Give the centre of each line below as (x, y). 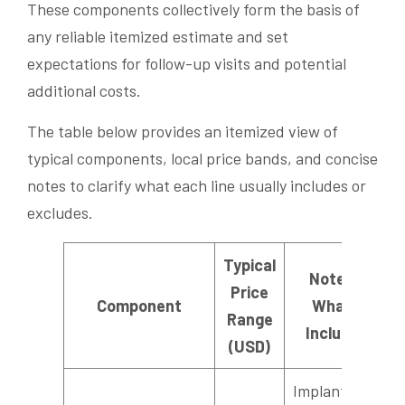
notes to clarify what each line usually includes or (197, 186)
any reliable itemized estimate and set (158, 37)
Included (337, 333)
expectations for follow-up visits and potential (187, 64)
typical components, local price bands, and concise (202, 159)
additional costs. (84, 91)
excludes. (60, 213)
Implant (320, 391)
